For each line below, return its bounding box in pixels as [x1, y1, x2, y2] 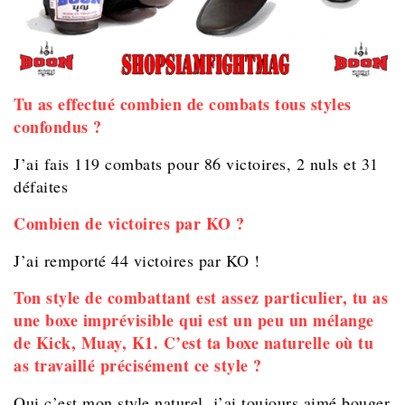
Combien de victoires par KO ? [14, 212, 245, 236]
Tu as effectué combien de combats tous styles [14, 92, 352, 117]
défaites [14, 175, 68, 198]
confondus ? [14, 115, 102, 139]
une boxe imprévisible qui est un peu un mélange [14, 308, 374, 333]
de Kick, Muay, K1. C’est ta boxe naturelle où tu [14, 331, 373, 355]
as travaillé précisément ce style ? [14, 353, 262, 378]
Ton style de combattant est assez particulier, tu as [14, 286, 388, 310]
